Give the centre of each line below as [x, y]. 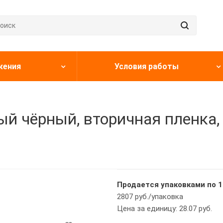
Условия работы [147, 66]
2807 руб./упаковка [150, 197]
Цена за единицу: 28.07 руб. [165, 209]
